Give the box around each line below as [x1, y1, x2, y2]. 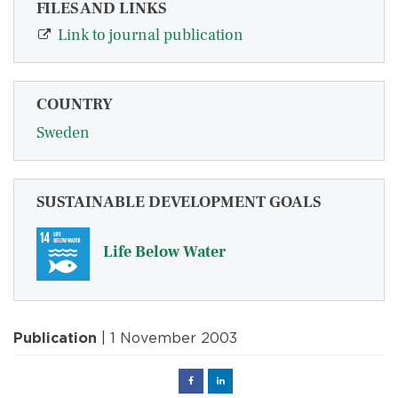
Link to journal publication [58, 25, 243, 46]
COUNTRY [36, 94, 113, 115]
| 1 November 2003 [97, 330, 237, 347]
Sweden [36, 123, 90, 144]
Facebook [194, 375, 230, 387]
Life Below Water [103, 242, 226, 263]
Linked [224, 375, 251, 387]
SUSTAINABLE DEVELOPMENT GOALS [36, 192, 321, 213]
